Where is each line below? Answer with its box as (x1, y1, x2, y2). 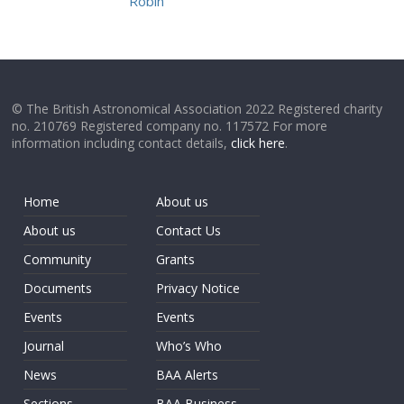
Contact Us (156, 222, 222, 239)
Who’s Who (156, 337, 223, 354)
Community (23, 251, 92, 268)
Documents (23, 280, 93, 297)
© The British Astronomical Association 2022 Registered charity (12, 100, 383, 117)
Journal (23, 337, 65, 354)
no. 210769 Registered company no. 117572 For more (12, 117, 328, 134)
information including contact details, (12, 134, 232, 151)
